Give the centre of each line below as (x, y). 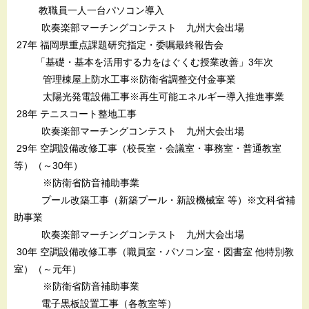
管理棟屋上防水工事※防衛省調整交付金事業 (125, 79)
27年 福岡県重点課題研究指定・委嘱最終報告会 (119, 44)
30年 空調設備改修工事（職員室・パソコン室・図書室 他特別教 (154, 251)
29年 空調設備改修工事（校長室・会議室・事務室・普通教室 (148, 148)
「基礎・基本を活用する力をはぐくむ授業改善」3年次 (143, 62)
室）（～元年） (48, 269)
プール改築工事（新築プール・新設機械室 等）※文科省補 (154, 200)
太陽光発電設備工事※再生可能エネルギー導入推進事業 (149, 96)
